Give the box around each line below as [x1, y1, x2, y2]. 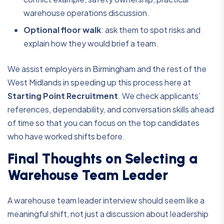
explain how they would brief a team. [23, 38, 158, 49]
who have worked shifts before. [7, 131, 125, 142]
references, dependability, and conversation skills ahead [7, 104, 214, 115]
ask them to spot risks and [103, 24, 200, 35]
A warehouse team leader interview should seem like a [7, 195, 204, 206]
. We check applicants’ [118, 90, 200, 101]
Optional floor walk [23, 24, 101, 35]
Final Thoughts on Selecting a [7, 150, 197, 167]
